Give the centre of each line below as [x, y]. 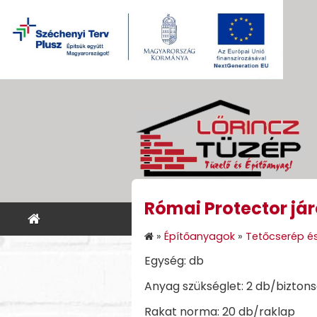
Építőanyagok [200, 236]
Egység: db [174, 260]
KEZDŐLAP [220, 219]
